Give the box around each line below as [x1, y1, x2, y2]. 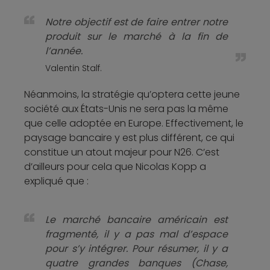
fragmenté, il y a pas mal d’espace [45, 227, 228, 242]
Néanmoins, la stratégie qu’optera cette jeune [24, 87, 240, 102]
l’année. [45, 44, 83, 58]
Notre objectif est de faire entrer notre [45, 15, 228, 30]
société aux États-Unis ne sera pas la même [24, 102, 228, 116]
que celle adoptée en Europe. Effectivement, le [24, 116, 243, 131]
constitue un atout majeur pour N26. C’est [24, 145, 219, 160]
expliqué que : [24, 174, 89, 189]
